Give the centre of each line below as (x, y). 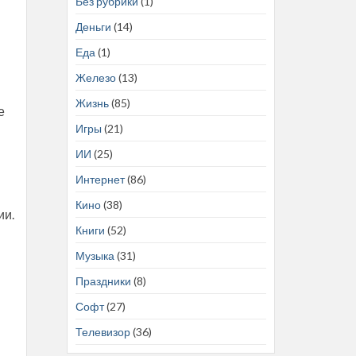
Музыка (95, 255)
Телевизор (103, 331)
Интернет (100, 179)
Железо (95, 77)
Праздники (103, 281)
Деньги (93, 26)
